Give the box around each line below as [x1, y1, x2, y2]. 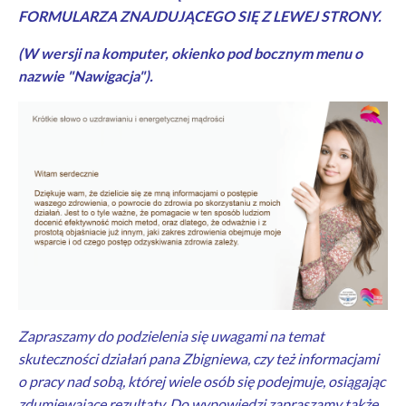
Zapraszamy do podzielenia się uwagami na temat [18, 326, 324, 344]
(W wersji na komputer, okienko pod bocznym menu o [18, 44, 362, 63]
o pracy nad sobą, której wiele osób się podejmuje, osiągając [18, 372, 385, 390]
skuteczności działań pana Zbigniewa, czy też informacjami [18, 349, 379, 367]
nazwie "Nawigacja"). [18, 67, 153, 85]
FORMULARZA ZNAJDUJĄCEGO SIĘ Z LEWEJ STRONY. [18, 7, 382, 25]
